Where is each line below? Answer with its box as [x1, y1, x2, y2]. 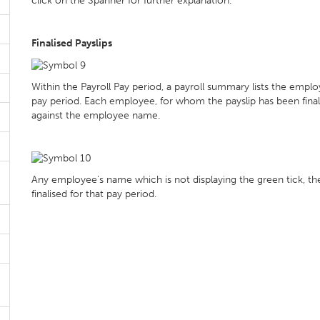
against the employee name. [31, 109, 160, 121]
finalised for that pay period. [31, 188, 156, 201]
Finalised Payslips [31, 37, 112, 50]
